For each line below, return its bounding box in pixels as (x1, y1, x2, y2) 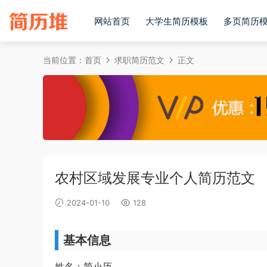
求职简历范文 (114, 55, 164, 65)
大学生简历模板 (145, 15, 208, 27)
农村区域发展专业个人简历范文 (55, 169, 255, 187)
